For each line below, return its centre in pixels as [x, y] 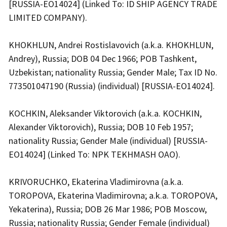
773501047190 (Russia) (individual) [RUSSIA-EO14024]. [113, 86]
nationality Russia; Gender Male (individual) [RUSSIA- [108, 140]
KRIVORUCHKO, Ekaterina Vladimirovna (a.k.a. [96, 181]
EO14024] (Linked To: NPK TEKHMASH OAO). [96, 154]
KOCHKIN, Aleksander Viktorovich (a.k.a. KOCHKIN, [105, 113]
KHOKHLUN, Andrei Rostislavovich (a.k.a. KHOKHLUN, [111, 45]
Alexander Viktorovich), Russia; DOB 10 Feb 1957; [101, 127]
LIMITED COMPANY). [49, 17]
